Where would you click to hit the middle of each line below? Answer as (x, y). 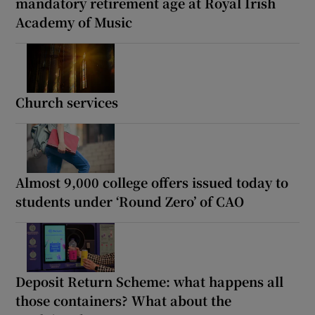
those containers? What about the (124, 301)
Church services (67, 102)
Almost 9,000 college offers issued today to (152, 182)
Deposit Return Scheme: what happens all (150, 282)
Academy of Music (74, 22)
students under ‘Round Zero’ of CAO (130, 201)
